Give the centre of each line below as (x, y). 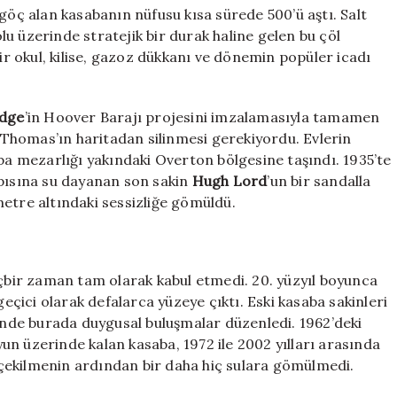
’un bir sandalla (319, 181)
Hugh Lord (230, 181)
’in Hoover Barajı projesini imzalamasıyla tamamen (202, 117)
